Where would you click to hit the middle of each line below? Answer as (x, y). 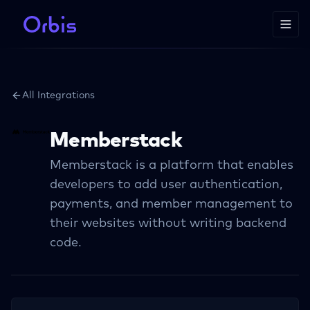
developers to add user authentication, (166, 185)
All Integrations (58, 95)
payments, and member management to (171, 204)
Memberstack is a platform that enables (172, 165)
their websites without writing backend (168, 224)
